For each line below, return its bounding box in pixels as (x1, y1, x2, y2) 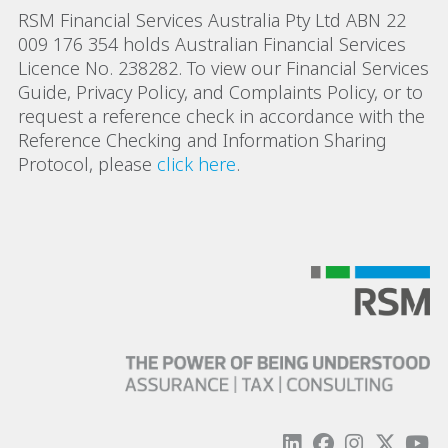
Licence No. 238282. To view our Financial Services (18, 55, 429, 80)
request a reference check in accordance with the (18, 103, 425, 128)
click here (157, 151, 236, 176)
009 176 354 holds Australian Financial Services (18, 31, 406, 56)
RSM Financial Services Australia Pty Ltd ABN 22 (18, 7, 406, 32)
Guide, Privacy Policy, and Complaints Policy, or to (18, 79, 423, 104)
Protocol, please (18, 151, 157, 176)
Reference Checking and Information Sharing (18, 127, 387, 152)
